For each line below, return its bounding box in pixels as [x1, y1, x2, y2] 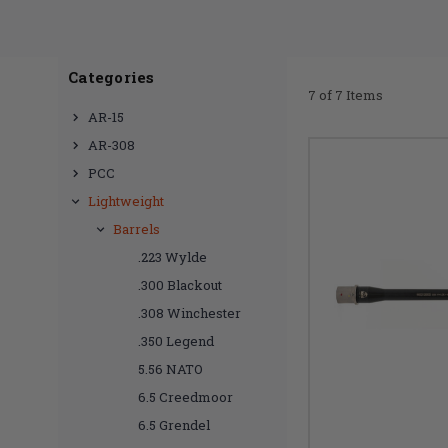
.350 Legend [138, 332, 214, 350]
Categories [68, 67, 155, 87]
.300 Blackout [138, 276, 222, 294]
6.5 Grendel [138, 416, 210, 434]
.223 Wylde [138, 248, 207, 266]
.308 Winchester [138, 304, 241, 322]
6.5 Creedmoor [138, 388, 233, 406]
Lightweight [88, 192, 164, 210]
